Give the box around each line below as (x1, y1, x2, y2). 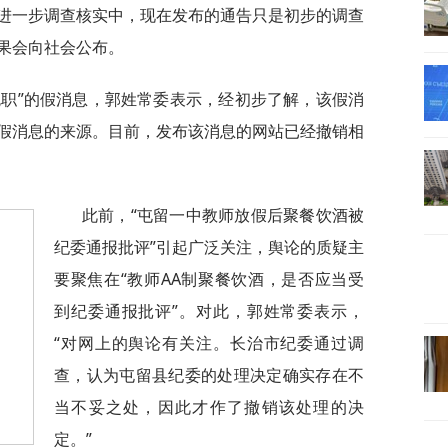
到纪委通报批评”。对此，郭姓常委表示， (54, 300, 364, 322)
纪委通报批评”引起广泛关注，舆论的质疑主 (54, 236, 364, 258)
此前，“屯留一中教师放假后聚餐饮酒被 (82, 204, 364, 226)
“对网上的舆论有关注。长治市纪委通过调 (54, 332, 364, 354)
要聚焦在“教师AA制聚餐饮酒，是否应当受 (54, 268, 364, 290)
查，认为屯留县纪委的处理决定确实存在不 (54, 364, 364, 386)
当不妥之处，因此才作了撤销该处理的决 (54, 396, 364, 418)
